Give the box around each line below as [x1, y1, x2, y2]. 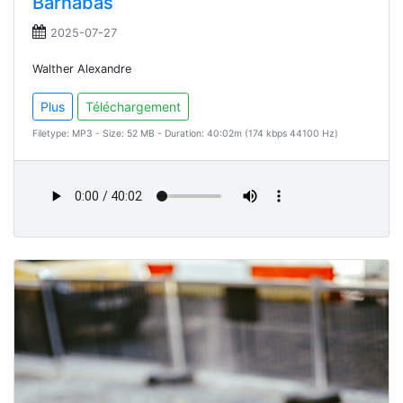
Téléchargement [85, 99, 181, 115]
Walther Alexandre [32, 62, 131, 76]
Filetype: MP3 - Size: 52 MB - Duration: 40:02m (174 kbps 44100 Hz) [32, 128, 338, 140]
